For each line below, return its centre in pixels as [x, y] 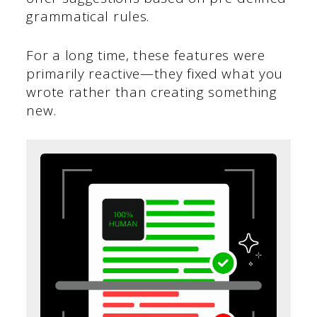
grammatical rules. [88, 17]
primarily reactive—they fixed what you [155, 73]
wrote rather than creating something [152, 92]
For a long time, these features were [146, 55]
